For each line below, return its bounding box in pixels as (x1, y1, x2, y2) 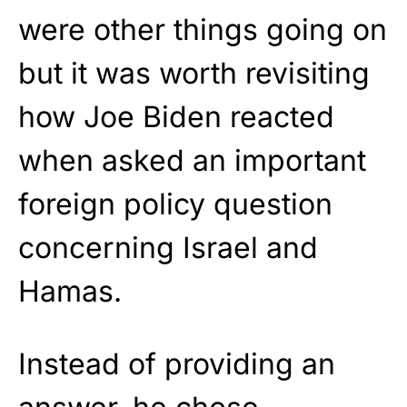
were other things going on (18, 12, 387, 48)
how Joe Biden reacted (18, 99, 334, 135)
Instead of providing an (18, 346, 335, 382)
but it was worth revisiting (18, 55, 370, 92)
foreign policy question (18, 186, 333, 223)
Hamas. (18, 273, 122, 310)
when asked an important (18, 143, 366, 179)
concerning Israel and (18, 230, 318, 266)
